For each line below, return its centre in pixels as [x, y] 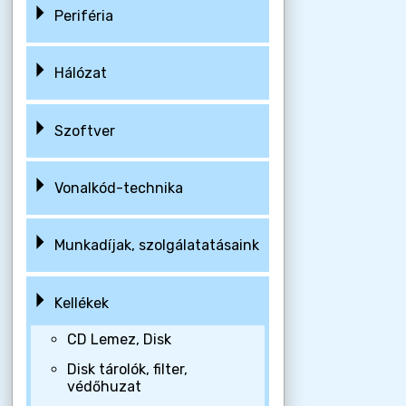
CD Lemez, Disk [119, 340]
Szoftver [84, 130]
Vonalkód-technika [118, 188]
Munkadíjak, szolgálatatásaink [156, 246]
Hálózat [80, 73]
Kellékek [81, 303]
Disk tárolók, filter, [127, 369]
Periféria [83, 15]
